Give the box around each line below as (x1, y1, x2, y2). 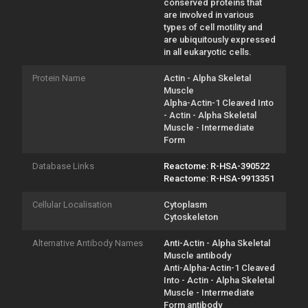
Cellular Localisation (32, 199, 112, 210)
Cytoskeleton (164, 211, 218, 222)
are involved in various (164, 9, 254, 20)
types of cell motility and (164, 21, 263, 32)
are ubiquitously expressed (164, 34, 276, 45)
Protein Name (32, 72, 85, 83)
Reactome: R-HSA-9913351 (164, 173, 274, 184)
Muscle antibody (164, 250, 231, 261)
